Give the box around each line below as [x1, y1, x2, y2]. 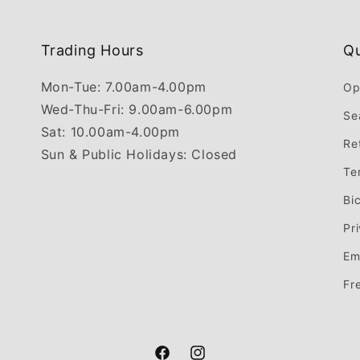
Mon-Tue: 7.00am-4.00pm [40, 79, 207, 95]
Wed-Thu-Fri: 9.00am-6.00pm [40, 101, 233, 117]
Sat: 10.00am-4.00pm [40, 124, 181, 140]
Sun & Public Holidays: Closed [40, 146, 238, 162]
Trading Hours [40, 42, 144, 59]
